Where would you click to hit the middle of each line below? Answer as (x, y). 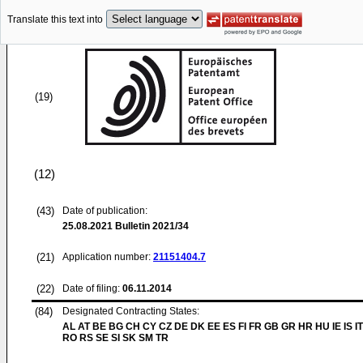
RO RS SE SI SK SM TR (115, 338)
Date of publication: (105, 211)
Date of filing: (91, 288)
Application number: (108, 257)
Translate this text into (55, 20)
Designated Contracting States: (131, 311)
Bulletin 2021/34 (151, 226)
